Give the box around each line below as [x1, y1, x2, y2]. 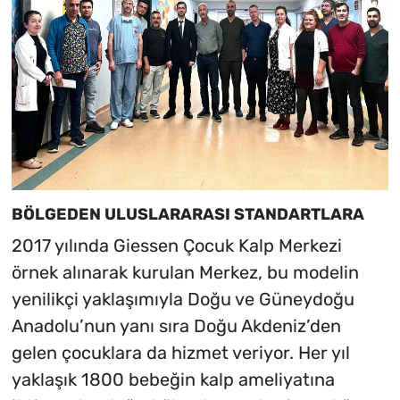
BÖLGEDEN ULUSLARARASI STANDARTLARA [11, 204, 364, 225]
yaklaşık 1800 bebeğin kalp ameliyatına [11, 368, 335, 390]
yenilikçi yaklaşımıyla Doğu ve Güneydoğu [11, 287, 354, 310]
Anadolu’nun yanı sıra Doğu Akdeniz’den [11, 314, 341, 337]
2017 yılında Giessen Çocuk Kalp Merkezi [11, 234, 342, 256]
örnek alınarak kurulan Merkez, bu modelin [11, 261, 359, 283]
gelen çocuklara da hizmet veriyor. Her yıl [11, 341, 350, 363]
